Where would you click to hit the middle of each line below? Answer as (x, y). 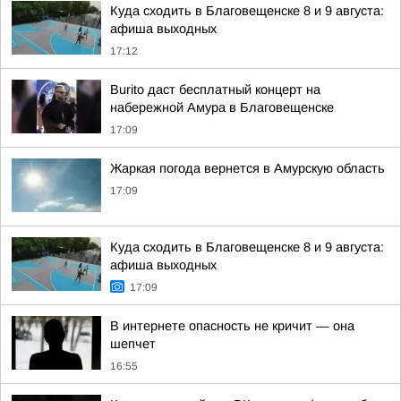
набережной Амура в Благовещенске (222, 107)
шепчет (133, 344)
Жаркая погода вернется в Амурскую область (247, 168)
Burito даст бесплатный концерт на (215, 90)
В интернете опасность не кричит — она (232, 326)
